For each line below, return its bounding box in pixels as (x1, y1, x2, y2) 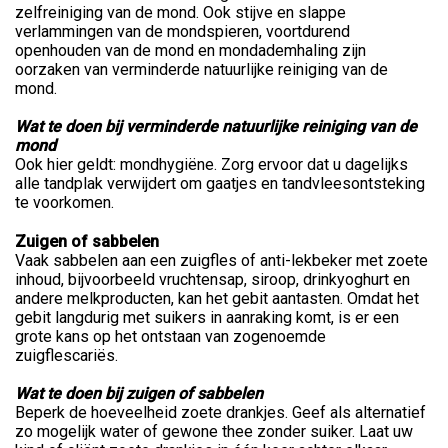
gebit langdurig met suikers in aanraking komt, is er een (15, 308, 399, 328)
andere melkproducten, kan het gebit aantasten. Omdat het (15, 289, 419, 309)
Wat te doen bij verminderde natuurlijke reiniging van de (15, 117, 417, 137)
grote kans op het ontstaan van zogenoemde (15, 327, 326, 347)
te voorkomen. (15, 193, 114, 213)
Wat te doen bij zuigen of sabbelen (15, 384, 263, 404)
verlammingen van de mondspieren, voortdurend (15, 22, 350, 42)
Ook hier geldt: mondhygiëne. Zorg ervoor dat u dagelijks (15, 155, 408, 175)
